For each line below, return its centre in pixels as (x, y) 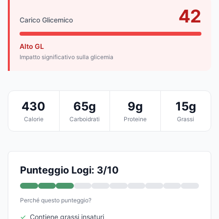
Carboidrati (84, 119)
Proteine (135, 119)
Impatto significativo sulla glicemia (66, 57)
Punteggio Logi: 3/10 (69, 170)
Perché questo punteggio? (56, 200)
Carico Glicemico (46, 20)
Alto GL (32, 46)
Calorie (33, 119)
